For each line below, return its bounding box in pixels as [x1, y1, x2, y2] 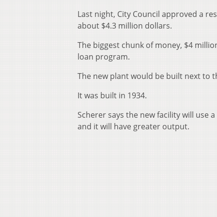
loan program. [77, 51, 134, 62]
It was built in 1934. [77, 90, 147, 101]
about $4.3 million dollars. [77, 20, 172, 31]
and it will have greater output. [77, 121, 189, 132]
